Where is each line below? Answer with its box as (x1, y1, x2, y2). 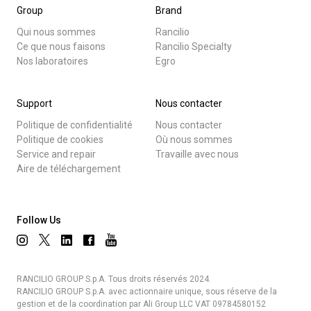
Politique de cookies (17, 133, 103, 145)
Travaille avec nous (155, 148, 239, 160)
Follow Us (17, 214, 61, 226)
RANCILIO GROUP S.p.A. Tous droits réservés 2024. (17, 274, 211, 285)
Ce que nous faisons (17, 40, 106, 52)
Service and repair (17, 148, 96, 160)
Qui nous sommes (17, 26, 96, 37)
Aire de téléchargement (17, 162, 121, 174)
